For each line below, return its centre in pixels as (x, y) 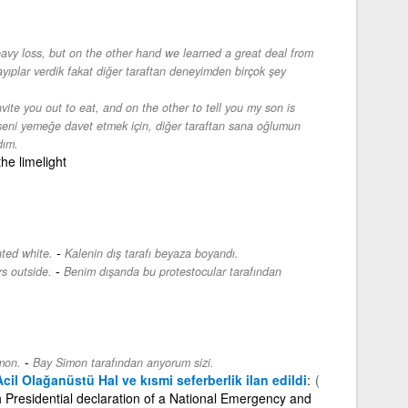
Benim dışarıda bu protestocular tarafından (172, 271)
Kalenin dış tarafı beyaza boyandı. (151, 253)
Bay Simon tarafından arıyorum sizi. (123, 362)
